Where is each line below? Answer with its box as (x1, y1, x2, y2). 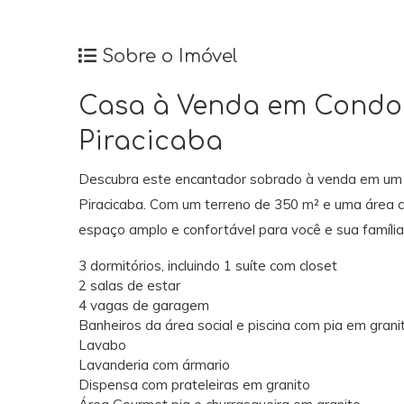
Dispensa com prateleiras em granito (78, 375, 310, 393)
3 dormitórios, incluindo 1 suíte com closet (78, 256, 337, 274)
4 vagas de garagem (78, 296, 209, 314)
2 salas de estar (78, 276, 180, 294)
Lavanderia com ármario (78, 355, 230, 373)
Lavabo (78, 335, 126, 353)
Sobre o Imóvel (96, 45, 238, 67)
